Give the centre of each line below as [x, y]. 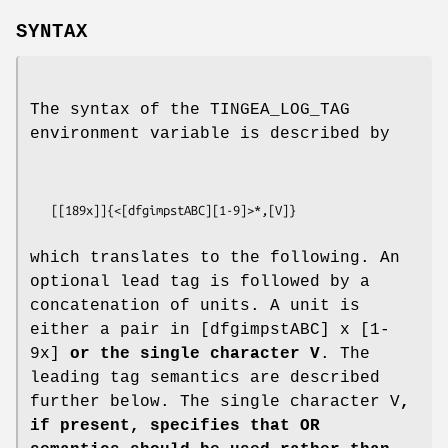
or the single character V [190, 353]
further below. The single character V [215, 401]
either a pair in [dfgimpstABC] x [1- [210, 329]
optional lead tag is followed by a [200, 281]
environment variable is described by [210, 133]
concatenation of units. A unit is [195, 305]
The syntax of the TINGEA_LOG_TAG [190, 109]
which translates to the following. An [215, 257]
